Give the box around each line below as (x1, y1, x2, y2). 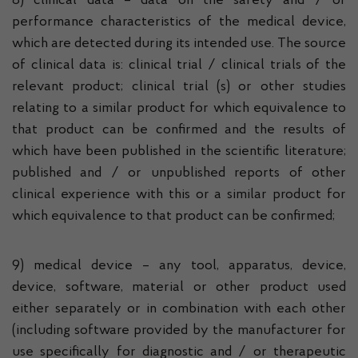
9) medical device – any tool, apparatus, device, (12, 259, 346, 273)
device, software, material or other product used (12, 280, 346, 295)
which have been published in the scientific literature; (12, 145, 346, 159)
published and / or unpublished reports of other (12, 166, 346, 181)
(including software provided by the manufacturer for (12, 324, 346, 338)
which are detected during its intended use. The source (12, 37, 346, 51)
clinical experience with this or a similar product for (12, 188, 346, 202)
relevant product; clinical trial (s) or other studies (12, 80, 346, 94)
